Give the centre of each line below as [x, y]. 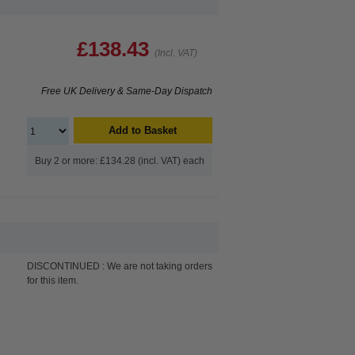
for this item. [53, 281]
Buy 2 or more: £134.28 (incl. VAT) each [120, 161]
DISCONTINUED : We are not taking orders [120, 266]
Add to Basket [143, 130]
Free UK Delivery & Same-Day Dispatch [127, 91]
